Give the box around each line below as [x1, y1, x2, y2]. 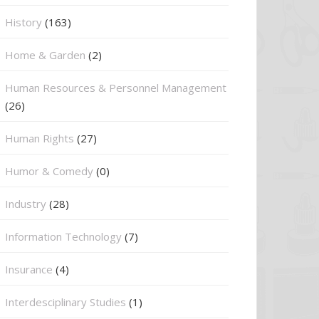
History [5, 15, 42, 29]
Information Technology [5, 229, 122, 244]
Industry [5, 197, 46, 211]
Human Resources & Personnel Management [5, 80, 226, 95]
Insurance [5, 262, 53, 276]
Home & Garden [5, 48, 85, 62]
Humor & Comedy [5, 164, 93, 178]
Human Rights [5, 131, 74, 145]
